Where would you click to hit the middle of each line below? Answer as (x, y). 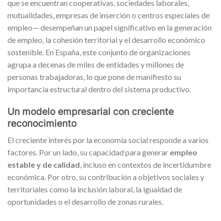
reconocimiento (42, 123)
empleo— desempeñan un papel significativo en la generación (110, 28)
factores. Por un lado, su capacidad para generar (89, 152)
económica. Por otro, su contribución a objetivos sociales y (106, 177)
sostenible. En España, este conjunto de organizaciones (99, 52)
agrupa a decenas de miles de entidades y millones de (96, 65)
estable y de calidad (44, 165)
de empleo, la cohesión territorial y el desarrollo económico (106, 40)
